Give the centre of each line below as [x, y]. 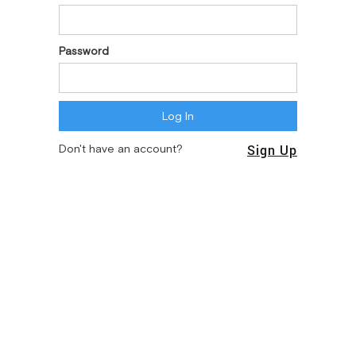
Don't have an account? [121, 148]
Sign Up [272, 149]
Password [84, 50]
